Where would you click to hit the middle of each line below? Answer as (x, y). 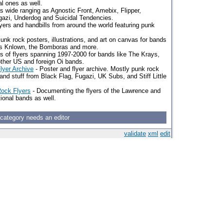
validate (135, 134)
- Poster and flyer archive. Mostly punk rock (96, 69)
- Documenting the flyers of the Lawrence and (96, 91)
